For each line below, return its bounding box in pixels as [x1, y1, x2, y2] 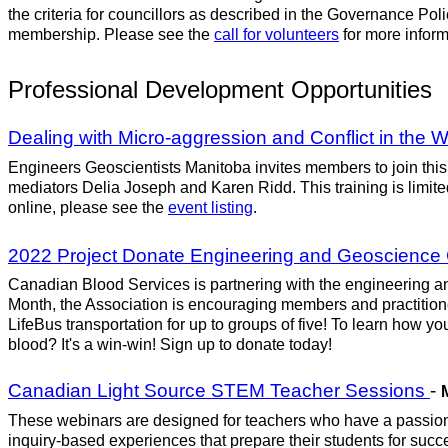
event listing [168, 199, 253, 217]
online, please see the [8, 199, 168, 217]
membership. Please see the [8, 25, 214, 43]
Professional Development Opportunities [8, 75, 432, 103]
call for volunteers [214, 25, 339, 43]
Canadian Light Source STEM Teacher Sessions [8, 379, 430, 401]
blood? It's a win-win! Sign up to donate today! [8, 336, 332, 354]
